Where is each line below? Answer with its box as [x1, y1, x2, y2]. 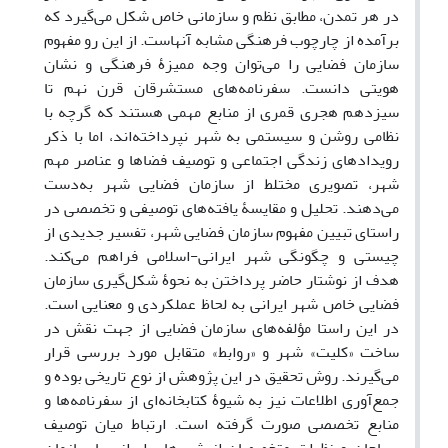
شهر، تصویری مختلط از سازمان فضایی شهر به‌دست [44, 169, 399, 200]
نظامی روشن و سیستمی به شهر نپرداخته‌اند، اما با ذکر [44, 121, 399, 152]
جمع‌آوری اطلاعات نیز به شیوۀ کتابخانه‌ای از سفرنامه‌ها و [44, 385, 399, 416]
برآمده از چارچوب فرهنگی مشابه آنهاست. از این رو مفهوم [44, 25, 399, 56]
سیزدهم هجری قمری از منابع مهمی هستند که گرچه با [44, 97, 399, 128]
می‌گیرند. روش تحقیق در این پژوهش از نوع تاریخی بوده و [44, 361, 399, 392]
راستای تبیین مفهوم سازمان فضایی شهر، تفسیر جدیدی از [44, 217, 399, 248]
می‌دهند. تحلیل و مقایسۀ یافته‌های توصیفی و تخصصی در [44, 193, 399, 224]
